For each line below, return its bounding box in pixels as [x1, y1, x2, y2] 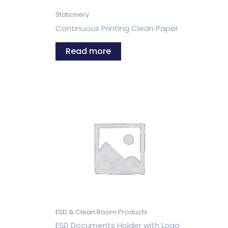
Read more [66, 45, 111, 58]
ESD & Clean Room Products [55, 207, 148, 216]
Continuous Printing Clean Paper [55, 22, 178, 34]
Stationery [55, 10, 89, 19]
